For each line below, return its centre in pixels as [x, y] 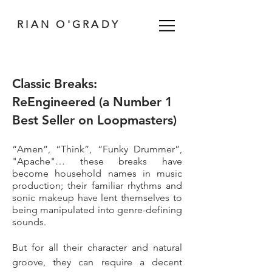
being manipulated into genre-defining [97, 210]
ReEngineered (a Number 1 [92, 102]
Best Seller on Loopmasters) [94, 120]
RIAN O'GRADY [69, 24]
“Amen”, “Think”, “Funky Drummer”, [97, 149]
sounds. [29, 222]
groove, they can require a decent [97, 262]
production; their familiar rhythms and [97, 185]
